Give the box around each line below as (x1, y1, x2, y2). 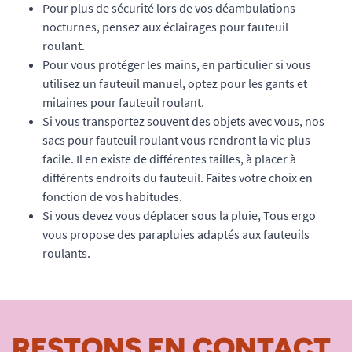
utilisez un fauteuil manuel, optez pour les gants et (42, 75, 307, 91)
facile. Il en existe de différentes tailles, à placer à (42, 150, 296, 167)
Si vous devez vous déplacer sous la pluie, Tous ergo (42, 207, 316, 223)
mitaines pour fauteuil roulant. (42, 93, 204, 110)
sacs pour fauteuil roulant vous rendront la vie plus (42, 131, 310, 148)
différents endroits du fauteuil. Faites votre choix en (42, 169, 313, 185)
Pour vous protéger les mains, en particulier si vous (42, 56, 311, 72)
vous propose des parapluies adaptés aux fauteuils (42, 225, 310, 242)
